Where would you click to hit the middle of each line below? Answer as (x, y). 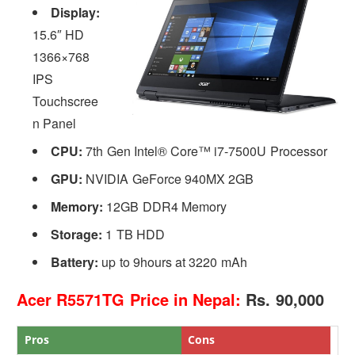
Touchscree (66, 101)
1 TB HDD (134, 234)
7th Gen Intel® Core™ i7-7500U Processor (205, 151)
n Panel (55, 123)
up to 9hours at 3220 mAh (173, 261)
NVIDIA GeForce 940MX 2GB (168, 178)
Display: (76, 12)
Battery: (75, 261)
